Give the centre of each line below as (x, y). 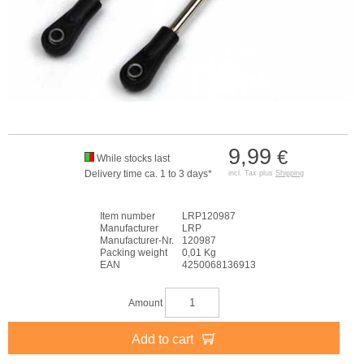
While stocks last (133, 158)
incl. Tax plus (251, 173)
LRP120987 (209, 216)
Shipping (289, 173)
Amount (147, 303)
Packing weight (134, 252)
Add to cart (164, 339)
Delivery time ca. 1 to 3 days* (148, 173)
